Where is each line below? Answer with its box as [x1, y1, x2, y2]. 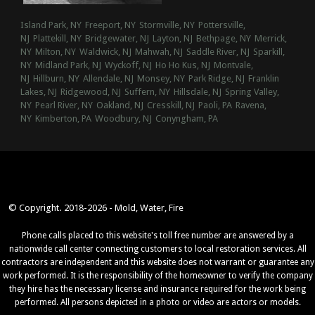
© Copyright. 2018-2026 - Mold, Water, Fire [8, 202, 184, 213]
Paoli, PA [198, 100, 232, 111]
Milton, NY [34, 46, 76, 58]
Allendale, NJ [82, 73, 134, 84]
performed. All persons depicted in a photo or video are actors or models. [14, 297, 301, 307]
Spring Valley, [224, 86, 279, 98]
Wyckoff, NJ [104, 60, 152, 71]
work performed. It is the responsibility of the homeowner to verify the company [2, 270, 313, 281]
